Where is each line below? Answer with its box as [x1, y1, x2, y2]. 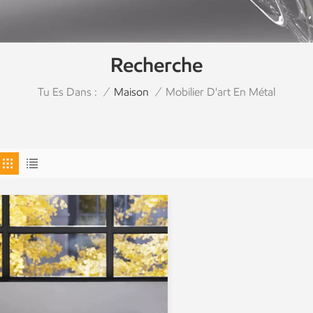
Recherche [110, 52, 203, 78]
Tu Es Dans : [38, 85, 97, 99]
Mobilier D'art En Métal [166, 85, 275, 99]
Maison [114, 85, 149, 99]
